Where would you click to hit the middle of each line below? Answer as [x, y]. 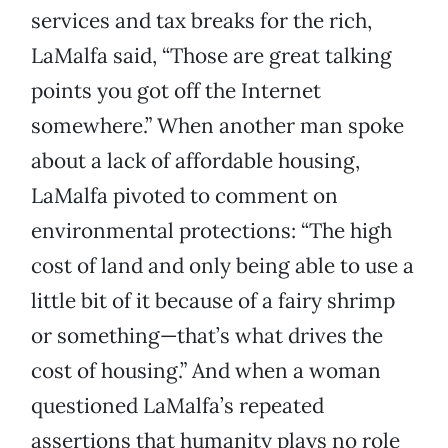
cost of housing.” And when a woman [206, 371]
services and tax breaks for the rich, [201, 21]
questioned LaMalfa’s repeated [177, 406]
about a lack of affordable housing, [195, 161]
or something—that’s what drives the [207, 336]
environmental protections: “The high [211, 231]
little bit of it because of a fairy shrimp [213, 301]
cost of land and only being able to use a [222, 266]
